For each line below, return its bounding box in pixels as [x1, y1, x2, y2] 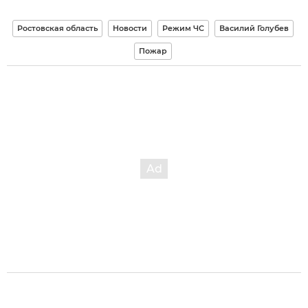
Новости [113, 23, 147, 33]
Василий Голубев [219, 23, 289, 33]
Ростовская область [17, 23, 98, 33]
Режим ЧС [162, 23, 204, 33]
